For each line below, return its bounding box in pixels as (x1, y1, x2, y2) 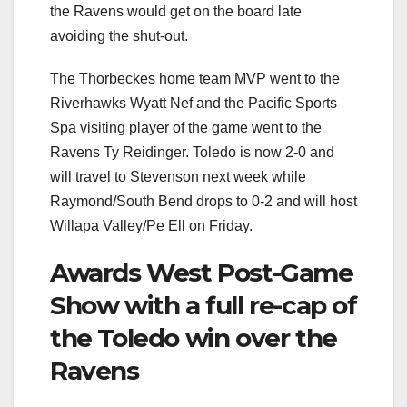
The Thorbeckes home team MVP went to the (50, 70, 340, 86)
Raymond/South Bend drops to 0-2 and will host (50, 193, 357, 209)
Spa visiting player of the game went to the (50, 119, 322, 135)
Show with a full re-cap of (50, 289, 357, 321)
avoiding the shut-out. (50, 27, 188, 44)
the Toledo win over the (50, 322, 337, 353)
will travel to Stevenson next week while (50, 168, 306, 184)
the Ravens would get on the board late (50, 3, 302, 19)
